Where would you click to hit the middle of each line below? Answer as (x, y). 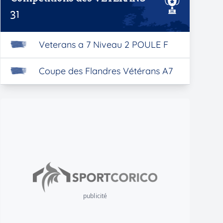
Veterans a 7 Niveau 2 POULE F (103, 45)
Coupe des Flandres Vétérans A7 (106, 71)
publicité (95, 196)
